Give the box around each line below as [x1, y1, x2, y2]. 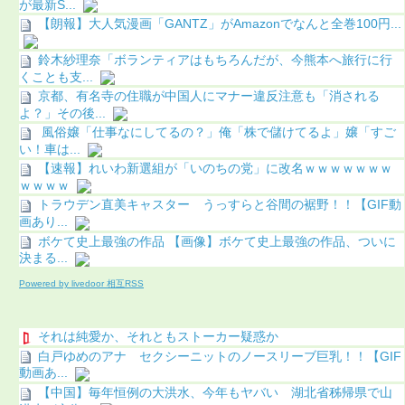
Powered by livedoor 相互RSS [19, 278, 144, 288]
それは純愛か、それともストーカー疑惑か [38, 328, 278, 344]
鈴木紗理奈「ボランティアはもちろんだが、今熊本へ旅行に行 [38, 52, 392, 67]
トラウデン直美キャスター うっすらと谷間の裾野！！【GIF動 [38, 197, 401, 212]
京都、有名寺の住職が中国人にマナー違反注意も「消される [38, 89, 380, 104]
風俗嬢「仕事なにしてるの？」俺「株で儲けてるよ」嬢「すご [38, 125, 396, 140]
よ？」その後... [19, 105, 106, 120]
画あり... [19, 214, 68, 230]
